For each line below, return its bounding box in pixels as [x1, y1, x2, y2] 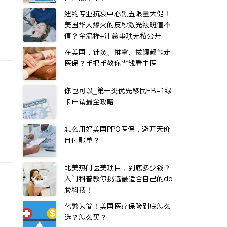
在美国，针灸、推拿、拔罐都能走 [64, 47, 171, 57]
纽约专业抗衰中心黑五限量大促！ [64, 9, 171, 19]
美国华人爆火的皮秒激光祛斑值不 [64, 20, 171, 30]
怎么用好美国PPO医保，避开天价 [64, 124, 170, 134]
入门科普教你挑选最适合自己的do [64, 174, 173, 184]
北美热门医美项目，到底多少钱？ [64, 163, 171, 173]
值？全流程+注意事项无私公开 [64, 31, 161, 41]
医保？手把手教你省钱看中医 [64, 58, 157, 68]
